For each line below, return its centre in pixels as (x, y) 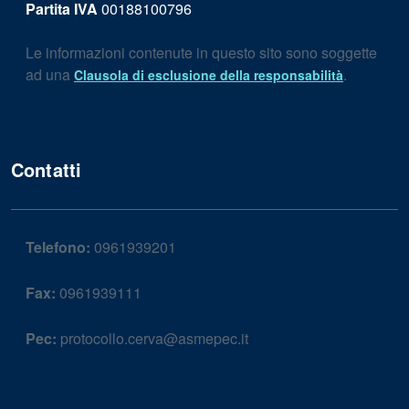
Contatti (47, 169)
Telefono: (58, 247)
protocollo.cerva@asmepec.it (152, 338)
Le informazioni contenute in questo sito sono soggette (201, 52)
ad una (50, 74)
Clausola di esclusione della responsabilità (209, 75)
